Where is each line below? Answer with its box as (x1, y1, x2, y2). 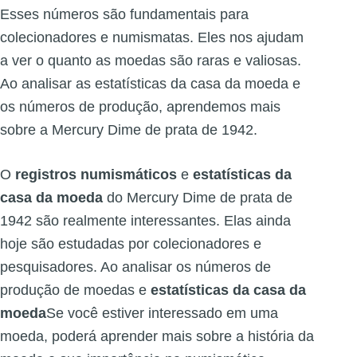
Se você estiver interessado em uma (46, 305, 278, 322)
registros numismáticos (15, 167, 177, 183)
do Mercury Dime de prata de (103, 190, 292, 206)
